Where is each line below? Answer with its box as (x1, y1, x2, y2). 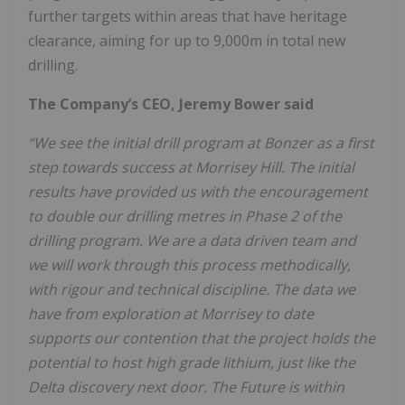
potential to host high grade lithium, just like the (28, 352, 355, 372)
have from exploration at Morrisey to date (28, 303, 314, 324)
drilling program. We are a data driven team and (28, 230, 356, 250)
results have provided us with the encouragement (28, 181, 368, 202)
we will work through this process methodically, (28, 254, 351, 275)
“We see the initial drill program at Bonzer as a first (28, 132, 374, 153)
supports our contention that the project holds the (28, 327, 375, 348)
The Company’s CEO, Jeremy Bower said (28, 93, 314, 114)
